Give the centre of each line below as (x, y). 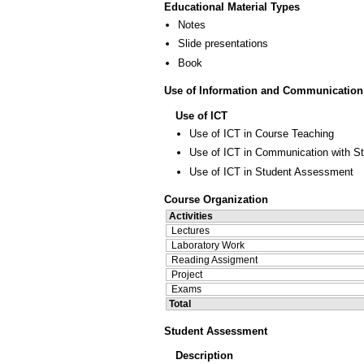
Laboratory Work (208, 246)
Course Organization (216, 200)
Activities (191, 217)
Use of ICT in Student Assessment (271, 171)
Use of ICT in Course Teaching (262, 133)
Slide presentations (223, 44)
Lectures (191, 231)
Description (204, 356)
